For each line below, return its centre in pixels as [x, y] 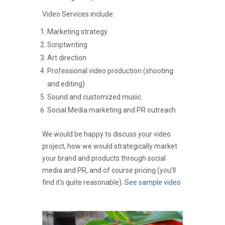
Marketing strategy [77, 32]
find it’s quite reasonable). [83, 182]
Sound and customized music [94, 97]
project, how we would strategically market [110, 146]
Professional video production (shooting [110, 71]
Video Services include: [78, 14]
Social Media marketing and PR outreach [111, 110]
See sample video [153, 182]
